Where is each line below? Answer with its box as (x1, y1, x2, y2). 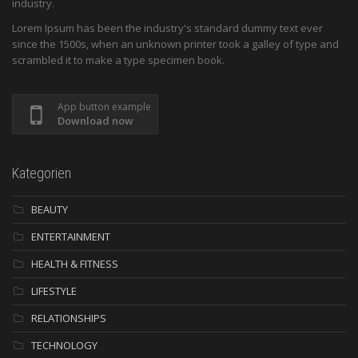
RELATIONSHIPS (31, 311, 106, 326)
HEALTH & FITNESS (31, 257, 118, 272)
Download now (58, 113, 133, 129)
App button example (58, 100, 151, 114)
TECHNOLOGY (31, 338, 97, 353)
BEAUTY (31, 202, 68, 217)
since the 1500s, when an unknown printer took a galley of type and (12, 37, 339, 52)
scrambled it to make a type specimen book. (12, 53, 225, 68)
